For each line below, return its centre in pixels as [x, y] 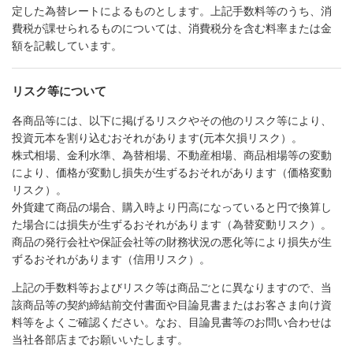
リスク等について [59, 91]
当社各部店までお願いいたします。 [100, 339]
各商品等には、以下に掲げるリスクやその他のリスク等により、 [172, 120]
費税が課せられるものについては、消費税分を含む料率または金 [172, 29]
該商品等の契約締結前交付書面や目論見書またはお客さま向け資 [172, 305]
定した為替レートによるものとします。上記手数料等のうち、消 [172, 11]
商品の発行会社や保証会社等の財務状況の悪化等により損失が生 [172, 242]
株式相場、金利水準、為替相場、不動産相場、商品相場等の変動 [172, 155]
